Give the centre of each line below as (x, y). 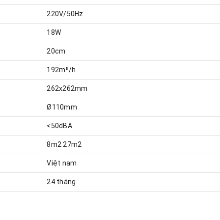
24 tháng (61, 181)
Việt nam (62, 163)
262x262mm (67, 88)
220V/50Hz (65, 14)
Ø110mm (62, 107)
